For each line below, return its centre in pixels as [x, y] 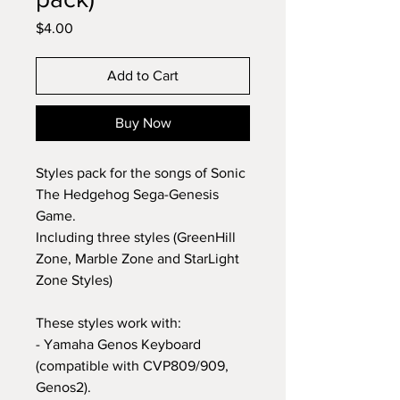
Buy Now [143, 123]
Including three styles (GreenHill [136, 237]
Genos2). [63, 387]
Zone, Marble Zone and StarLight [137, 258]
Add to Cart [143, 75]
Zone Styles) [74, 280]
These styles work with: [108, 323]
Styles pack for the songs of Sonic [141, 173]
